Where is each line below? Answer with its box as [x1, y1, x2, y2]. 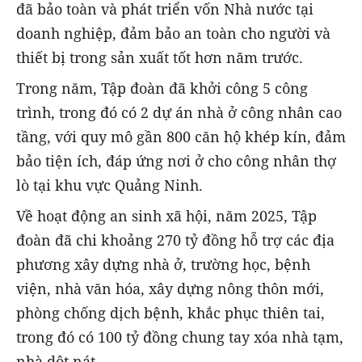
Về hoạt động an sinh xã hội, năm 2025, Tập [16, 205, 317, 225]
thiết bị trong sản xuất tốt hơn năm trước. [16, 47, 303, 67]
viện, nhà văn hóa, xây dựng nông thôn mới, [16, 278, 324, 298]
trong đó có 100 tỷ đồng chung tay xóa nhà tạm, [16, 326, 343, 347]
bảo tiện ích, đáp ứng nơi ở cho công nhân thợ [16, 150, 336, 170]
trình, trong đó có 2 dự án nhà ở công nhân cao [16, 102, 342, 122]
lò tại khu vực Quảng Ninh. [16, 175, 203, 195]
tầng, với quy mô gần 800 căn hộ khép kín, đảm [16, 126, 346, 146]
